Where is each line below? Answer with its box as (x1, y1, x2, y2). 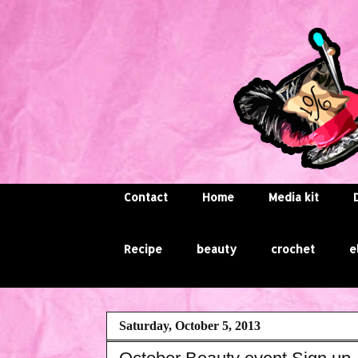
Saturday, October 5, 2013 (119, 318, 261, 332)
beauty (197, 242, 237, 257)
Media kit (268, 190, 319, 205)
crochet (271, 242, 315, 257)
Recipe (124, 242, 162, 257)
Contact (124, 190, 168, 205)
